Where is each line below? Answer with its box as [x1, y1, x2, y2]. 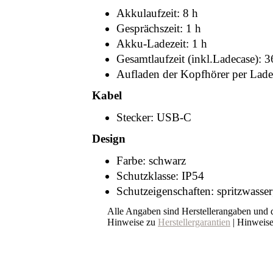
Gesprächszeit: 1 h [116, 22, 201, 35]
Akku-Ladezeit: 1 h [116, 37, 207, 50]
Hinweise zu [107, 217, 158, 227]
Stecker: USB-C [116, 111, 191, 124]
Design [92, 132, 126, 145]
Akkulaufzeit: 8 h [116, 7, 198, 19]
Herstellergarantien [158, 217, 230, 227]
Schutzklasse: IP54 [116, 169, 204, 182]
